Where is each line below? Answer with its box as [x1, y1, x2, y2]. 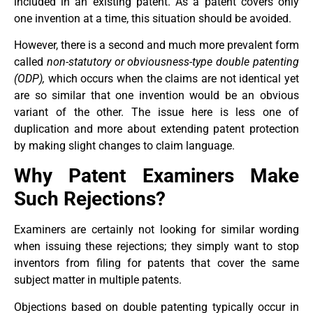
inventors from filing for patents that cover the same [14, 256, 299, 270]
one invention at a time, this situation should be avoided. [14, 11, 291, 25]
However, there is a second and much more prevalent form [14, 38, 299, 52]
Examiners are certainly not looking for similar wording [14, 223, 299, 237]
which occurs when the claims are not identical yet [45, 71, 299, 85]
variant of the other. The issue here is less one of [14, 105, 299, 119]
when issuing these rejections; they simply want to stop [14, 240, 299, 254]
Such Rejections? [14, 187, 166, 211]
